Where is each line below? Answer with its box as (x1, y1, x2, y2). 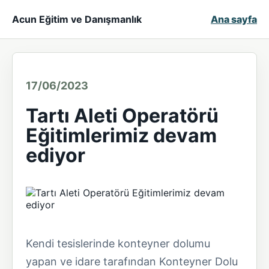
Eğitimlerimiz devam (26, 124, 217, 147)
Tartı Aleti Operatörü (26, 104, 219, 127)
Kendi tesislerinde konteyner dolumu (26, 237, 210, 250)
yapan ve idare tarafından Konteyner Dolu (26, 255, 238, 268)
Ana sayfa (211, 13, 257, 25)
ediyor (26, 144, 85, 167)
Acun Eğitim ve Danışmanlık (12, 13, 142, 25)
